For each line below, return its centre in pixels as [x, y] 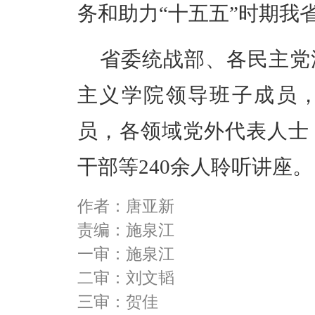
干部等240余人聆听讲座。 [195, 167]
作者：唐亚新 [126, 207]
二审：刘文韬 [126, 278]
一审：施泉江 [126, 255]
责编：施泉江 [126, 231]
